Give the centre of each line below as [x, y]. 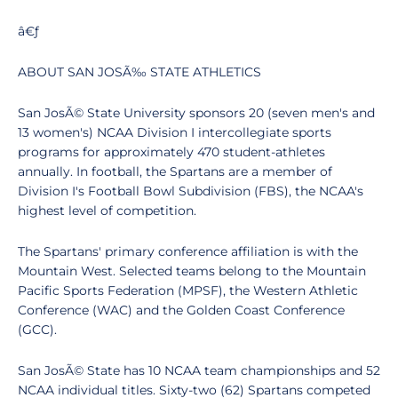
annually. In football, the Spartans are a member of [175, 171]
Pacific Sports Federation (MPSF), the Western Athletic [188, 291]
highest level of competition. [107, 211]
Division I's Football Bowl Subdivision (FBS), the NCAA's [191, 191]
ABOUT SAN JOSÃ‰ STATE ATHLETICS [139, 72]
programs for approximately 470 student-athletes [171, 152]
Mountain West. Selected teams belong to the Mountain [192, 271]
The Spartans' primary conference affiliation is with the [188, 251]
